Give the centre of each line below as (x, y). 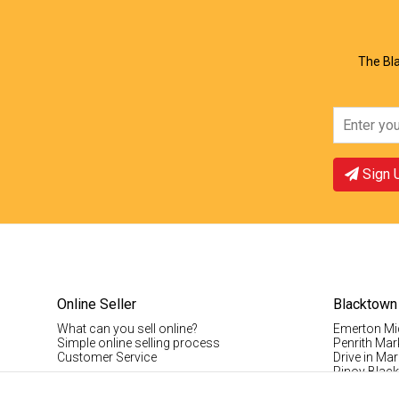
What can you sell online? (127, 329)
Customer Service (107, 357)
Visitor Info (364, 386)
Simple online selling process (138, 343)
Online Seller (97, 304)
